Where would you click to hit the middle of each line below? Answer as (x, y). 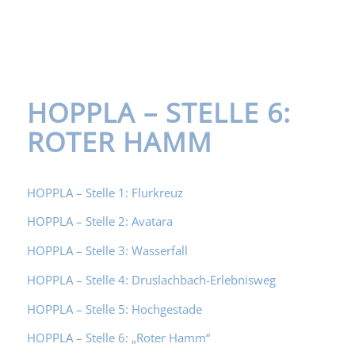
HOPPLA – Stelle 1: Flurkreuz (105, 192)
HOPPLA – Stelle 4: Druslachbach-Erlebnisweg (151, 279)
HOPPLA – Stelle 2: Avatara (99, 221)
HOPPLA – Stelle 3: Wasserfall (107, 250)
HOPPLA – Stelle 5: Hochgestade (114, 309)
